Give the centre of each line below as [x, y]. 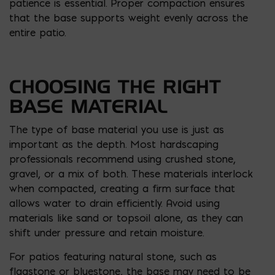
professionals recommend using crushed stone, [122, 159]
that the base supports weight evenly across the [129, 17]
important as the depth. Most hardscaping [114, 144]
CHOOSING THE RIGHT [115, 86]
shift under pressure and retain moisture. [107, 232]
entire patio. [37, 32]
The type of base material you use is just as [117, 129]
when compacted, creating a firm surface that [122, 188]
